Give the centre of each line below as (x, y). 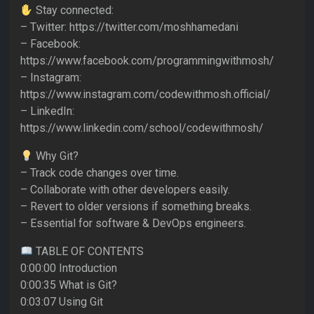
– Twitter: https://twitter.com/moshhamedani (129, 27)
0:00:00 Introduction (69, 268)
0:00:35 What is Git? (69, 285)
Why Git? (56, 156)
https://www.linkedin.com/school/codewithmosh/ (142, 128)
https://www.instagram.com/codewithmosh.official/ (145, 95)
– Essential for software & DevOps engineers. (133, 224)
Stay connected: (74, 11)
